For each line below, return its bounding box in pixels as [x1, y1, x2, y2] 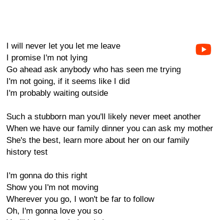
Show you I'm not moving [6, 183, 98, 192]
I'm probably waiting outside [6, 88, 108, 98]
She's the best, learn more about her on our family [6, 136, 190, 145]
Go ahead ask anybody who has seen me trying [6, 65, 181, 74]
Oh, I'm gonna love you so [6, 206, 102, 216]
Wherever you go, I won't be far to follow [6, 194, 154, 204]
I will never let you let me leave [6, 41, 120, 51]
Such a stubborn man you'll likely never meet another [6, 112, 201, 121]
